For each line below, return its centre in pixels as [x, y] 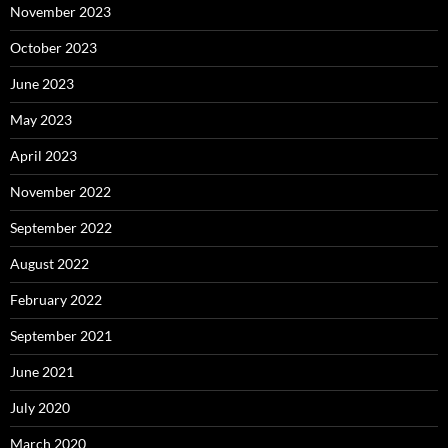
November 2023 [60, 11]
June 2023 [42, 83]
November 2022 [60, 191]
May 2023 [41, 119]
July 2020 [40, 407]
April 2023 [43, 155]
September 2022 [61, 227]
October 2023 [53, 47]
